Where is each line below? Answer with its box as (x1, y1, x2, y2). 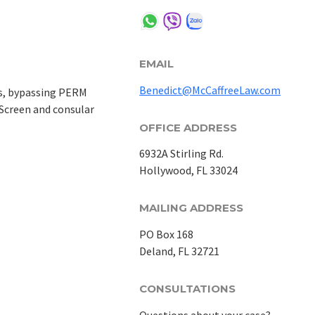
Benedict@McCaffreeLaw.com (139, 82, 281, 97)
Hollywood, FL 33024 (139, 163, 238, 178)
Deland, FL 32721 (139, 243, 220, 258)
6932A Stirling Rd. (139, 146, 224, 161)
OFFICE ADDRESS (139, 120, 238, 134)
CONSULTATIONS (139, 281, 236, 295)
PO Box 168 (139, 226, 194, 241)
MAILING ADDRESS (139, 201, 244, 215)
